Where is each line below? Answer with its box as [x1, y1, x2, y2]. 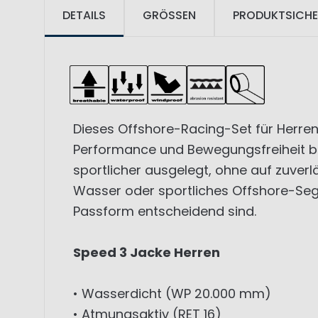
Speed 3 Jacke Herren [73, 243, 220, 262]
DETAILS [62, 7, 106, 24]
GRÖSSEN [143, 7, 196, 24]
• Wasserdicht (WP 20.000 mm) [73, 285, 271, 303]
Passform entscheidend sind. [73, 202, 256, 221]
